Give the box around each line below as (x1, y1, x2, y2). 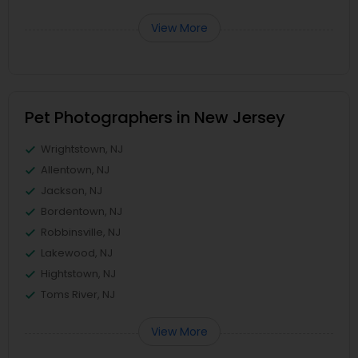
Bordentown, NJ (41, 204, 122, 219)
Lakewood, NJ (41, 245, 113, 261)
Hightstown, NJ (41, 266, 116, 281)
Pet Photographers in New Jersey (25, 106, 285, 129)
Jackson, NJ (41, 183, 102, 198)
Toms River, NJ (41, 287, 115, 302)
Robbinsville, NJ (41, 225, 121, 240)
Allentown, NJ (41, 162, 109, 177)
